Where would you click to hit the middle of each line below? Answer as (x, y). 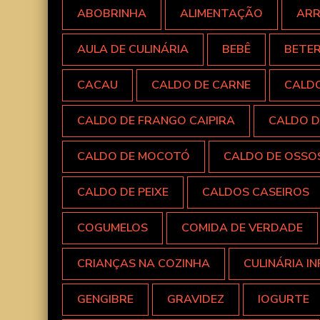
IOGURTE (284, 300)
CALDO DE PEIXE (123, 192)
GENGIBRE (105, 300)
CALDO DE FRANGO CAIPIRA (156, 121)
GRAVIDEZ (196, 300)
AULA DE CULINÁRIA (133, 50)
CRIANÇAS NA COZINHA (144, 264)
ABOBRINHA (112, 14)
